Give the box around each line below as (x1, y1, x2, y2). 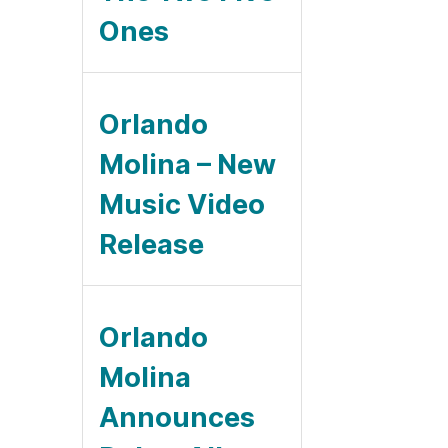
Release (99, 227, 204, 261)
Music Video (99, 187, 265, 221)
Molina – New (99, 147, 276, 181)
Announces (99, 400, 255, 434)
